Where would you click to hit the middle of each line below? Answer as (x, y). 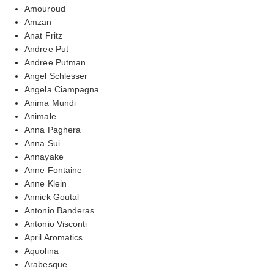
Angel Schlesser (56, 76)
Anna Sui (42, 143)
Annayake (44, 156)
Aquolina (42, 250)
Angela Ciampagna (62, 89)
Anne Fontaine (54, 170)
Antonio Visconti (56, 224)
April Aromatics (54, 237)
